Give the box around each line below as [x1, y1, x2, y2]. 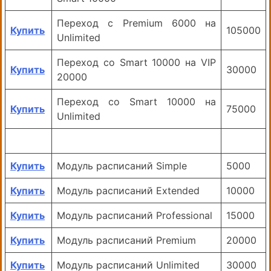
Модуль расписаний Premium [57, 234, 196, 247]
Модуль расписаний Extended [57, 184, 200, 197]
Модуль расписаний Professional [57, 209, 212, 222]
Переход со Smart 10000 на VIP [57, 56, 216, 69]
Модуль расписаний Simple [57, 160, 187, 172]
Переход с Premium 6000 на [57, 17, 216, 30]
